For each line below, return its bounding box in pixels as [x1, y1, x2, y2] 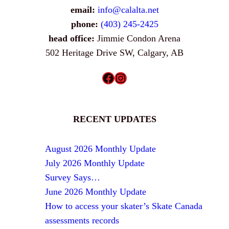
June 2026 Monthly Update [45, 187, 146, 197]
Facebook [102, 71, 108, 84]
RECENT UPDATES [73, 114, 156, 125]
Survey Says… [45, 172, 100, 183]
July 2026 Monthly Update [45, 158, 145, 169]
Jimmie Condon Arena [95, 33, 180, 44]
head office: [49, 33, 95, 44]
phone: [71, 19, 101, 30]
